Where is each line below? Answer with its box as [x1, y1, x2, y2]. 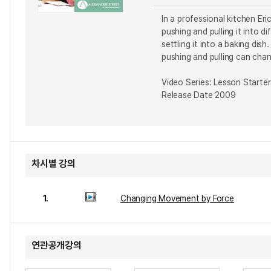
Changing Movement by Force [120, 194, 234, 203]
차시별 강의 [31, 158, 76, 169]
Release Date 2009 [162, 90, 236, 100]
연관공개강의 [31, 240, 82, 251]
